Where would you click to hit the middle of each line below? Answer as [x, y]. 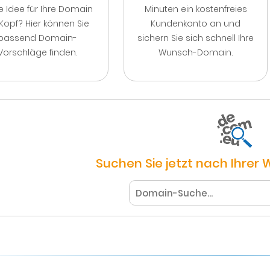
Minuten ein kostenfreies [196, 9]
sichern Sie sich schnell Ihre [196, 38]
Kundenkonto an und [196, 24]
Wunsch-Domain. [196, 52]
